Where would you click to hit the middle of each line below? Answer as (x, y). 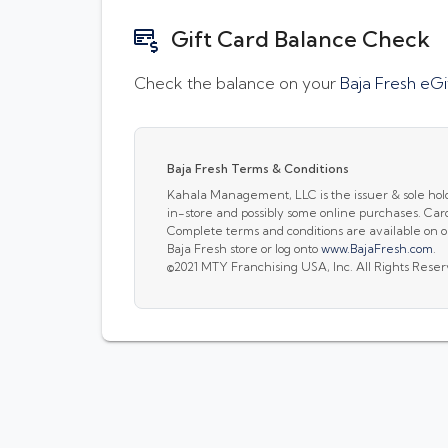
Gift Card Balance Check (300, 38)
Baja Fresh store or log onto (244, 248)
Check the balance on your (237, 82)
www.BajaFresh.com (377, 248)
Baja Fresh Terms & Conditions (258, 168)
